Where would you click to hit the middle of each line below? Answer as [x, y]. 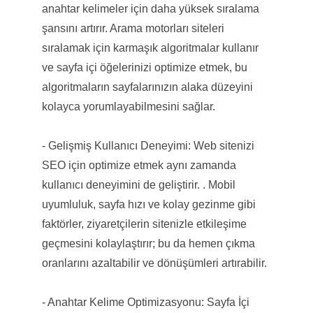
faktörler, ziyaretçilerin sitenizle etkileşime [144, 224]
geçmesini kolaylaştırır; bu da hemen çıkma [148, 243]
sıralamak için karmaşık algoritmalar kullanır [150, 48]
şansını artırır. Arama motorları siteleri [133, 28]
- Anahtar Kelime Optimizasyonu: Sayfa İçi [145, 302]
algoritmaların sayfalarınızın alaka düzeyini [147, 87]
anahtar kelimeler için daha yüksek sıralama [150, 8]
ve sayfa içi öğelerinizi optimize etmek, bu [144, 67]
